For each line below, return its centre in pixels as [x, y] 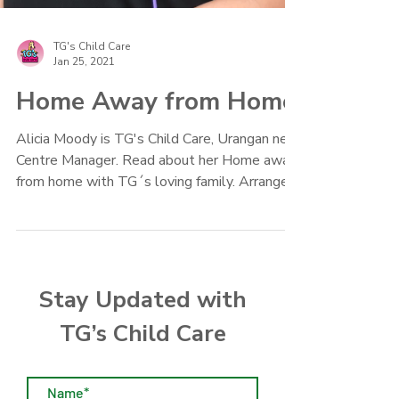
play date [46, 235]
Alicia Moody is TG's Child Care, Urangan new [158, 171]
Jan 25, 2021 [84, 94]
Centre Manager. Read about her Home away [156, 192]
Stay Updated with [142, 332]
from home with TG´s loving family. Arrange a [158, 214]
